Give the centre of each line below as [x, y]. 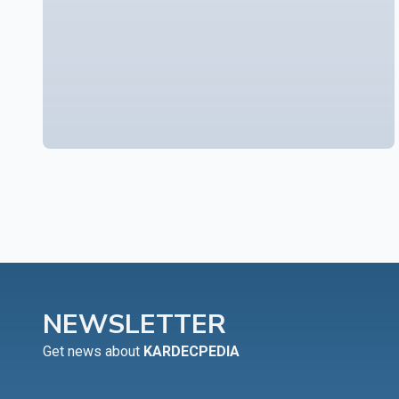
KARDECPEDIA [191, 351]
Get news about [93, 351]
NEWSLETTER [134, 324]
